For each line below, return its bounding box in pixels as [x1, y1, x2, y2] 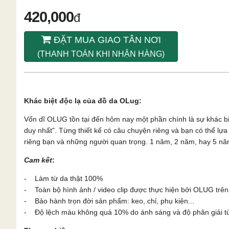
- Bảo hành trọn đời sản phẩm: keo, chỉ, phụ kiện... [24, 196, 194, 205]
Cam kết [24, 155, 52, 164]
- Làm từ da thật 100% [24, 174, 103, 182]
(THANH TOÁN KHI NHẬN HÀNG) [37, 49, 165, 58]
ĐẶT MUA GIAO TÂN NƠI [51, 34, 161, 45]
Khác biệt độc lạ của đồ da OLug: [24, 96, 142, 105]
